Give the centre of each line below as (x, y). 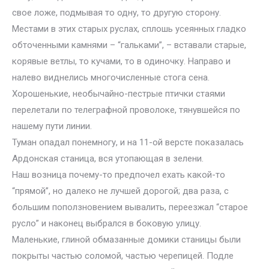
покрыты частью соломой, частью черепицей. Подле (123, 256)
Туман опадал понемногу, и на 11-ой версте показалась (128, 142)
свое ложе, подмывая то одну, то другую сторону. (116, 13)
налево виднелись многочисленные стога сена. (111, 77)
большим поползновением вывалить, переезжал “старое (130, 207)
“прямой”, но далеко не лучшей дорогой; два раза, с (120, 191)
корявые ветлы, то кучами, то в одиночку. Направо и (121, 61)
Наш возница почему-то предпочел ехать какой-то (119, 175)
